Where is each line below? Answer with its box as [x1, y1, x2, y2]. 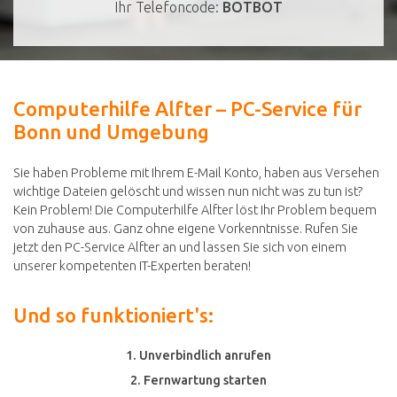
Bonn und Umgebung [13, 121, 209, 144]
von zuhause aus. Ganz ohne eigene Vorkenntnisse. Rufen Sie [13, 221, 358, 236]
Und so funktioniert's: [13, 303, 214, 326]
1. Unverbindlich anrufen [126, 347, 271, 362]
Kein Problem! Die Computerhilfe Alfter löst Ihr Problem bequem [13, 202, 377, 217]
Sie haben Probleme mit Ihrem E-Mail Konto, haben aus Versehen [13, 165, 379, 180]
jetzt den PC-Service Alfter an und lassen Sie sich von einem [13, 239, 346, 254]
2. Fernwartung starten [130, 373, 267, 388]
